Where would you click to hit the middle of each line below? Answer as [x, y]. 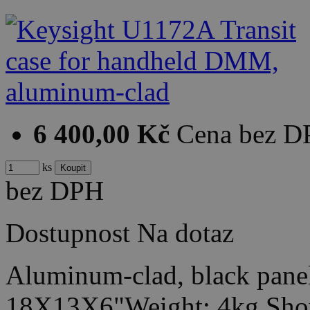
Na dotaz [185, 232]
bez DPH [55, 190]
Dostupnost [68, 232]
